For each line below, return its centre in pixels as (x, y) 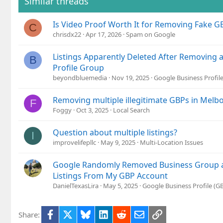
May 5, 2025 (120, 185)
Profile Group (78, 67)
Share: (29, 214)
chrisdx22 (67, 34)
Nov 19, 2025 (130, 77)
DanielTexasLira (76, 185)
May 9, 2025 (118, 142)
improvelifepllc (74, 142)
